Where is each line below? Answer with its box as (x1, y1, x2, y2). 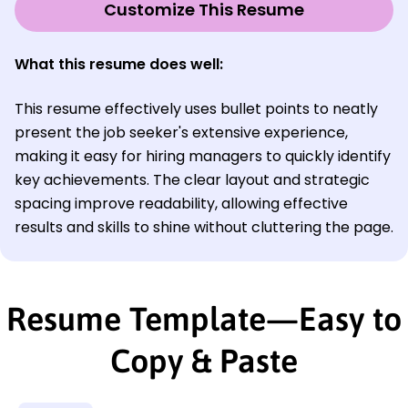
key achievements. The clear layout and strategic (15, 169, 370, 191)
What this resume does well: (15, 54, 223, 76)
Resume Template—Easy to (6, 300, 402, 339)
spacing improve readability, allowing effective (15, 193, 348, 215)
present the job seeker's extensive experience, (15, 122, 348, 144)
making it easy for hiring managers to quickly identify (15, 146, 391, 168)
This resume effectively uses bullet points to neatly (15, 98, 378, 120)
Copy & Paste (110, 342, 298, 381)
